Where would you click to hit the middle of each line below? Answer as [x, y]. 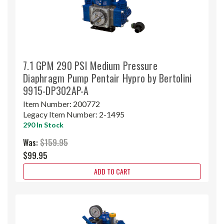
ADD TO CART [112, 171]
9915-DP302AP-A [56, 90]
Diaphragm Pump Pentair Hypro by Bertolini [107, 78]
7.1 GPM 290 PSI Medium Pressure [90, 65]
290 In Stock [43, 124]
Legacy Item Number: [61, 114]
